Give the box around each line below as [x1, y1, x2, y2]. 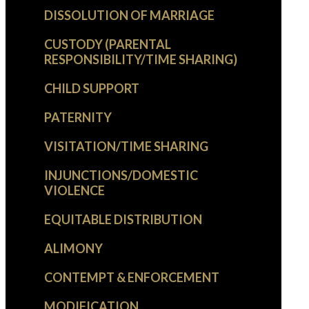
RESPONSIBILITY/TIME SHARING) [44, 52, 237, 68]
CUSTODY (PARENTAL [44, 37, 171, 52]
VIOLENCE [44, 183, 105, 199]
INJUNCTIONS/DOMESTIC [44, 168, 198, 183]
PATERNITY [44, 110, 112, 126]
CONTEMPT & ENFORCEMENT [44, 270, 219, 286]
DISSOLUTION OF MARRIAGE [44, 8, 215, 23]
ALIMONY [44, 241, 103, 257]
